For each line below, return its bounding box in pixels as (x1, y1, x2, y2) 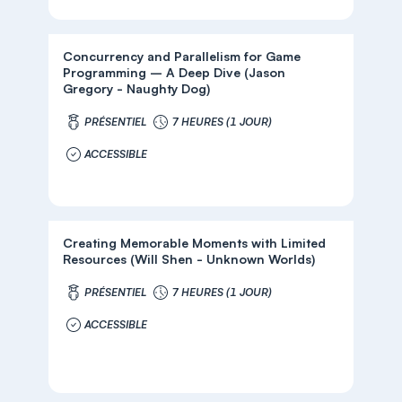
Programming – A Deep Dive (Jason (63, 65, 286, 80)
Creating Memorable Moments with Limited (63, 235, 327, 250)
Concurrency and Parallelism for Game (63, 48, 301, 64)
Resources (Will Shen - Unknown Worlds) (63, 251, 316, 267)
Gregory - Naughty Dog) (63, 81, 211, 96)
